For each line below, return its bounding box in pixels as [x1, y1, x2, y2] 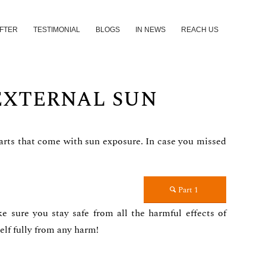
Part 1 [178, 183, 198, 196]
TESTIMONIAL [33, 26, 80, 34]
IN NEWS [135, 26, 166, 34]
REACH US [181, 26, 218, 34]
